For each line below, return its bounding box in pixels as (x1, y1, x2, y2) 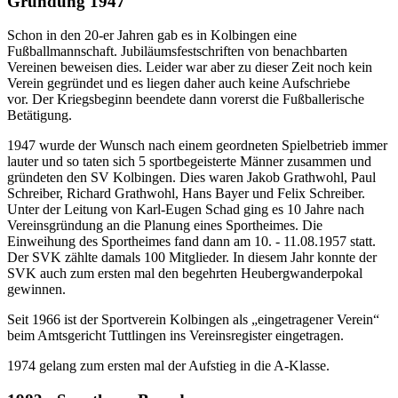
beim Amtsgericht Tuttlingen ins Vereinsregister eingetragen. (7, 328, 344, 344)
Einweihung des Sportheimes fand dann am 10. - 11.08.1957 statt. (7, 234, 376, 250)
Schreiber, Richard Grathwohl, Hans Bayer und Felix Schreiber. (7, 186, 365, 202)
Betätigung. (7, 107, 72, 123)
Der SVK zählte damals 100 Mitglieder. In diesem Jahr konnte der (7, 250, 377, 266)
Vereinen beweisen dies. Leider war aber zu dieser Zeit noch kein (7, 60, 372, 76)
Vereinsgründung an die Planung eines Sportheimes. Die (7, 218, 322, 234)
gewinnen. (7, 282, 66, 298)
